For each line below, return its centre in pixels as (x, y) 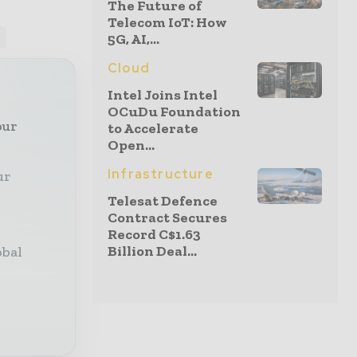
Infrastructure (161, 174)
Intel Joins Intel (163, 95)
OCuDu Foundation (174, 112)
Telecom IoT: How (167, 22)
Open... (131, 145)
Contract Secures (167, 218)
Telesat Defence (163, 201)
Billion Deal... (152, 251)
